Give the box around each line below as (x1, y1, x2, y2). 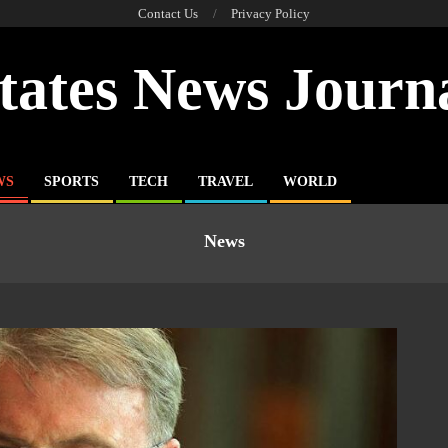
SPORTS (44, 174, 99, 189)
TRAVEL (198, 174, 253, 189)
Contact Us (138, 6, 198, 21)
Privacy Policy (231, 6, 310, 21)
